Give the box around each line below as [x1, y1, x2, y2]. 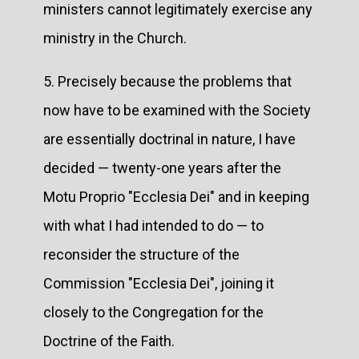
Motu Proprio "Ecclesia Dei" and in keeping [43, 188, 309, 205]
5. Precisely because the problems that [43, 72, 292, 90]
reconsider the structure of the [43, 245, 240, 263]
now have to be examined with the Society [43, 101, 311, 119]
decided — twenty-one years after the [43, 159, 281, 176]
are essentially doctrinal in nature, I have [43, 130, 296, 147]
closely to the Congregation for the [43, 303, 264, 321]
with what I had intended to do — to [43, 216, 264, 234]
